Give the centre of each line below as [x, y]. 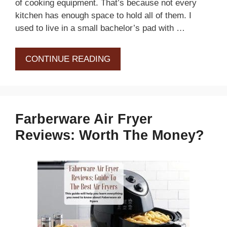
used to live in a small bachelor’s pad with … [100, 28]
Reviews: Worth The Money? [110, 135]
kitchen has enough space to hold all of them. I [103, 16]
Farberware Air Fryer [84, 119]
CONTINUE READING [68, 59]
